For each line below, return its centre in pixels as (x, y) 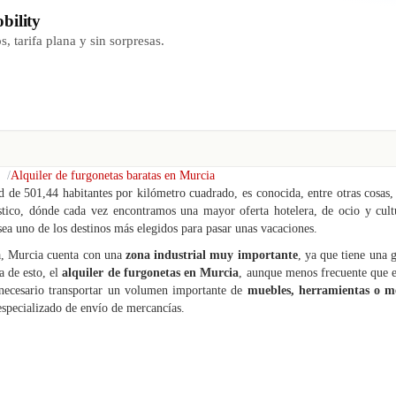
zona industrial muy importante (212, 255)
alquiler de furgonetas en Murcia (151, 273)
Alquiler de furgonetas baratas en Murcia (113, 175)
